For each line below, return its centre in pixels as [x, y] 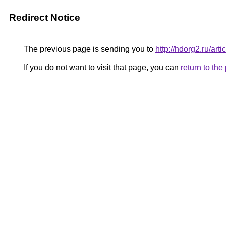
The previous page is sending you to [89, 49]
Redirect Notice [45, 17]
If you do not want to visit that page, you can [101, 67]
